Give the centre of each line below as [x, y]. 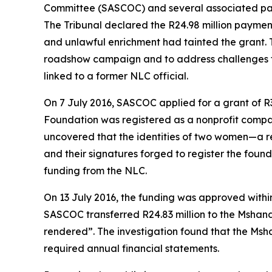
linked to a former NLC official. [117, 76]
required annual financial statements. [133, 248]
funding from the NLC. [97, 170]
